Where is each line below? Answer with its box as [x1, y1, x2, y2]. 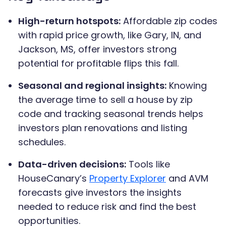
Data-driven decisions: [18, 158, 126, 171]
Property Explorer [89, 172, 166, 185]
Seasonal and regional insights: [18, 79, 166, 92]
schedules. [18, 136, 66, 149]
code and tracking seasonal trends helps [18, 107, 203, 121]
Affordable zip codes [121, 15, 217, 28]
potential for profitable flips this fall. [18, 57, 179, 70]
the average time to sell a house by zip [18, 93, 193, 106]
